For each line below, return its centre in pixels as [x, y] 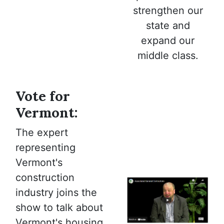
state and [168, 25]
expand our [168, 40]
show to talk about [59, 207]
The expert [42, 132]
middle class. [168, 55]
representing [45, 147]
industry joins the [56, 192]
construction [45, 177]
